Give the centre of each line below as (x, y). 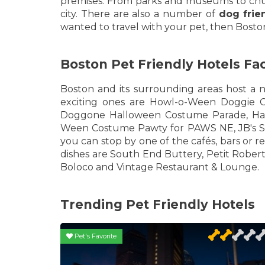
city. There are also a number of (140, 14)
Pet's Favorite (95, 236)
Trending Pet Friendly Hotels (158, 204)
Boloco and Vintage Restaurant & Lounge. (160, 167)
